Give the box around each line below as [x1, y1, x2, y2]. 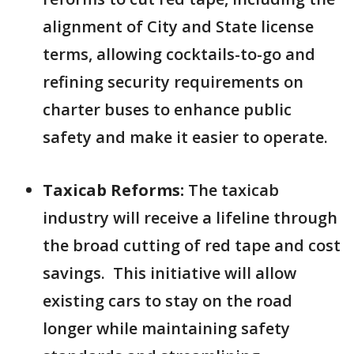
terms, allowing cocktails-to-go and [43, 43, 315, 65]
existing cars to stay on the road [43, 290, 292, 311]
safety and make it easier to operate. [43, 126, 328, 148]
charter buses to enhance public [43, 99, 292, 120]
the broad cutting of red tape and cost [43, 235, 341, 256]
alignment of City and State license [43, 16, 314, 37]
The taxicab [184, 179, 279, 201]
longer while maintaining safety [43, 318, 290, 339]
